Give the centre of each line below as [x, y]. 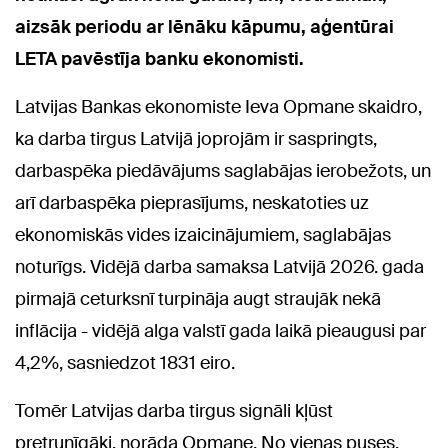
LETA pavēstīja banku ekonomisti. [159, 58]
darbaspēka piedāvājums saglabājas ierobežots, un [223, 170]
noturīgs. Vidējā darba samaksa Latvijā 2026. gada [219, 266]
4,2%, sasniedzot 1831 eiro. [125, 362]
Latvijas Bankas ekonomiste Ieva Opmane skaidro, [218, 106]
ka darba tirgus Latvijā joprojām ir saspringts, [196, 138]
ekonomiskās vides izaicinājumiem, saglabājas [203, 234]
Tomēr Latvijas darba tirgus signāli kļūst [174, 410]
